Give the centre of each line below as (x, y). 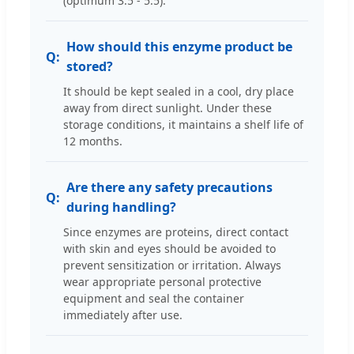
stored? (90, 67)
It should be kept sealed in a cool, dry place (179, 92)
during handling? (121, 207)
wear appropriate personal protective (162, 282)
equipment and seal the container (154, 299)
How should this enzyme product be (179, 47)
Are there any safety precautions (169, 188)
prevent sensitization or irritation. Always (172, 265)
